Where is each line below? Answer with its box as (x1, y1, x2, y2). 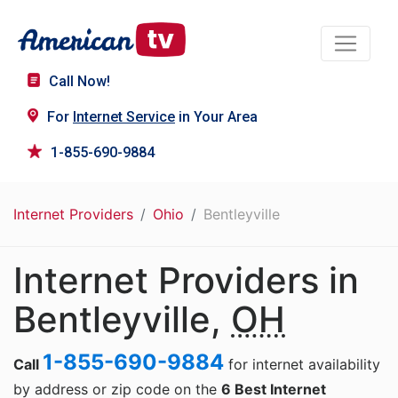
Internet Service (73, 108, 175, 126)
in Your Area (175, 108, 258, 126)
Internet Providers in (13, 259, 359, 303)
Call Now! (49, 73, 110, 91)
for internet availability (224, 355, 380, 374)
